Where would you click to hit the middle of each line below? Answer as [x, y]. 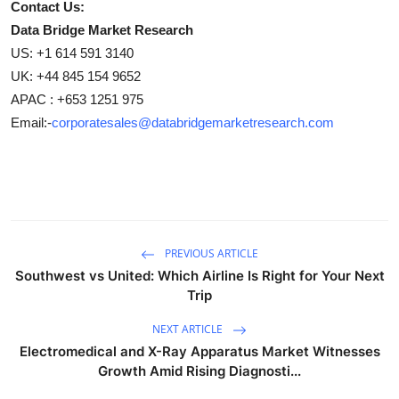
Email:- [31, 122]
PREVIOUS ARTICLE [210, 254]
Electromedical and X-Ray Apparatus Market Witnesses [199, 351]
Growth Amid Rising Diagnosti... [199, 370]
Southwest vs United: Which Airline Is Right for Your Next [199, 275]
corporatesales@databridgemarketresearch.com [193, 122]
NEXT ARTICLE [189, 330]
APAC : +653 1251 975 [77, 99]
